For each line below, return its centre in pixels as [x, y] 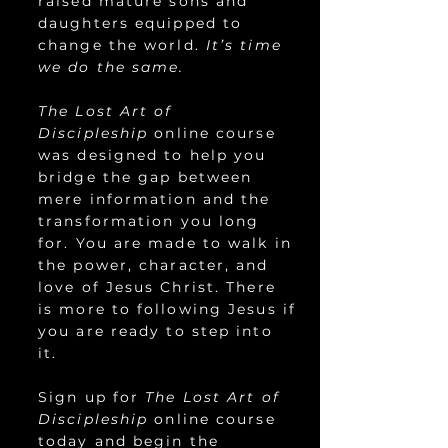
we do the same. [111, 67]
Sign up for [92, 397]
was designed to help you [152, 155]
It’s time [243, 45]
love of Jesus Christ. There [157, 287]
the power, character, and [153, 265]
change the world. [122, 45]
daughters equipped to [140, 23]
